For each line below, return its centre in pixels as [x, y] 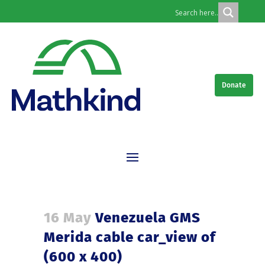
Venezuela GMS [146, 218]
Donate [234, 85]
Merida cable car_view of [130, 237]
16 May [68, 218]
